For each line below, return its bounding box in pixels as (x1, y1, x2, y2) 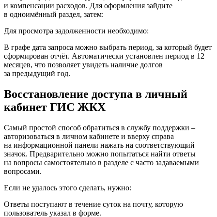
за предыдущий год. (4, 69, 70, 78)
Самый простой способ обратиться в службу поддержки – (4, 123, 195, 132)
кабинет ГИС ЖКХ (4, 100, 106, 113)
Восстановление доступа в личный (4, 87, 187, 100)
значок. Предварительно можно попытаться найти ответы (4, 149, 196, 158)
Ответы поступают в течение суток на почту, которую (4, 200, 183, 208)
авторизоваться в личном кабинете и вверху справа (4, 132, 174, 140)
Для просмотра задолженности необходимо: (4, 27, 149, 35)
